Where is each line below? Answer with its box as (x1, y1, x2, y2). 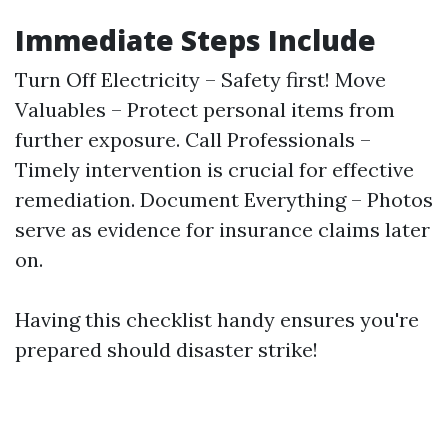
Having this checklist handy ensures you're (15, 307, 419, 332)
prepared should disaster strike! (15, 337, 318, 362)
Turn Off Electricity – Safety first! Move (15, 67, 386, 92)
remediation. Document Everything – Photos (15, 187, 433, 212)
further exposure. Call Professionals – (15, 127, 371, 152)
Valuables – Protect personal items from (15, 97, 395, 122)
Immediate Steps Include (15, 21, 376, 59)
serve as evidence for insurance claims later (15, 217, 430, 242)
